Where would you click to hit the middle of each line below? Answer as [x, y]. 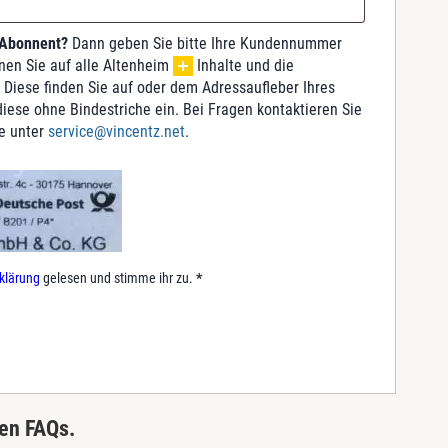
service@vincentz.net [116, 131]
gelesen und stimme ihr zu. [116, 277]
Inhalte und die [245, 65]
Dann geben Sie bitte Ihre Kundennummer [205, 43]
